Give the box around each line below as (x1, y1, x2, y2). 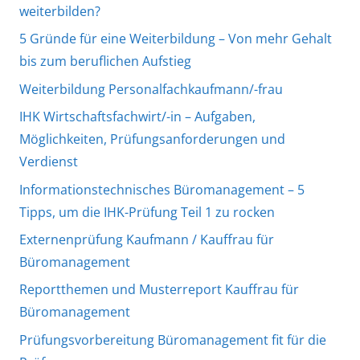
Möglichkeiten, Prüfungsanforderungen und (19, 130, 285, 149)
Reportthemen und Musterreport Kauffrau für (19, 280, 299, 299)
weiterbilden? (19, 2, 100, 21)
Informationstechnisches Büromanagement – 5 (19, 180, 305, 198)
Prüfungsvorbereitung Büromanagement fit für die (19, 330, 326, 349)
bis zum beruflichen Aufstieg (19, 52, 191, 71)
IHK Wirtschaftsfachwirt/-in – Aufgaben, (19, 108, 256, 126)
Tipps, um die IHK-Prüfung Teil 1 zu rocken (19, 202, 275, 221)
